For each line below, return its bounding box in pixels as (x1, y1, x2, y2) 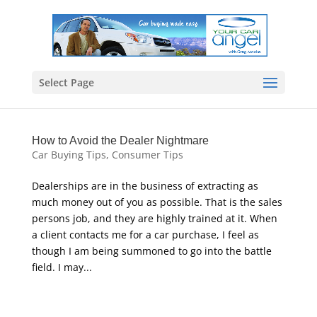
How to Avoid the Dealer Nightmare (31, 134, 209, 146)
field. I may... (31, 260, 92, 274)
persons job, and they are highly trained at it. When (31, 212, 277, 225)
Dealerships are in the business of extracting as (31, 179, 258, 192)
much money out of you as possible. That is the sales (31, 195, 282, 209)
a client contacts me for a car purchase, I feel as (31, 228, 259, 241)
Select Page (38, 76, 94, 89)
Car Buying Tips (31, 148, 106, 161)
